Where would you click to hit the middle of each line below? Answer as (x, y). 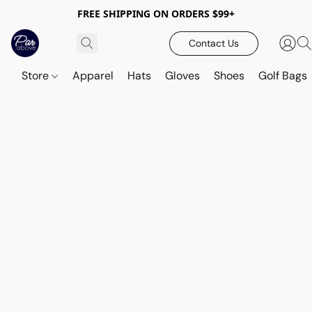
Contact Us (214, 43)
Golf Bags (283, 76)
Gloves (183, 76)
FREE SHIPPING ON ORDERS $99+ (156, 14)
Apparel (93, 76)
